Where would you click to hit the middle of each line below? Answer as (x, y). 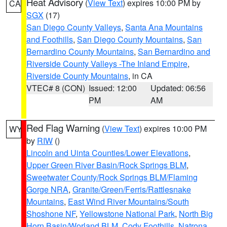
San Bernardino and (174, 51)
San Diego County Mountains (130, 39)
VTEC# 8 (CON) (56, 88)
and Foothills (50, 39)
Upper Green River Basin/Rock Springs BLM (106, 165)
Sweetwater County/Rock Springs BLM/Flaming (112, 177)
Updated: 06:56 (178, 88)
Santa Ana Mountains (164, 27)
